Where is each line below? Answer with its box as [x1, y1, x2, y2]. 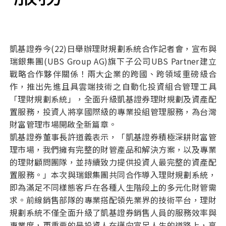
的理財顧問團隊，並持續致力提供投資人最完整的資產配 [10, 156, 216, 168]
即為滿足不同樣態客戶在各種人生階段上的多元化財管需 [10, 181, 216, 193]
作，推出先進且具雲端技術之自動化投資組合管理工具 [10, 80, 216, 92]
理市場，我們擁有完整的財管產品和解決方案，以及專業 [10, 143, 216, 155]
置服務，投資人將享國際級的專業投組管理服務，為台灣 [10, 105, 216, 118]
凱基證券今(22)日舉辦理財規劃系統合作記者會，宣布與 [10, 42, 216, 54]
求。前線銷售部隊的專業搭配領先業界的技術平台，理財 [10, 194, 216, 206]
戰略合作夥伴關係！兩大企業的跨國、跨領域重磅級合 [10, 68, 216, 80]
